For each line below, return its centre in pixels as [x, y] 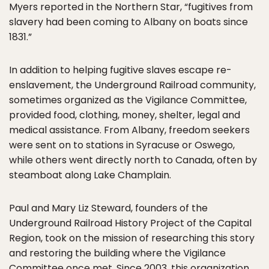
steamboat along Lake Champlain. [90, 175]
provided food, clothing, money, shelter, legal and [125, 115]
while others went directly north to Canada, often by [133, 160]
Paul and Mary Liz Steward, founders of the [108, 208]
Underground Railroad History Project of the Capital [130, 223]
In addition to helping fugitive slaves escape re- [120, 70]
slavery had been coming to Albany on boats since [128, 22]
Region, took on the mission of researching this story [132, 238]
